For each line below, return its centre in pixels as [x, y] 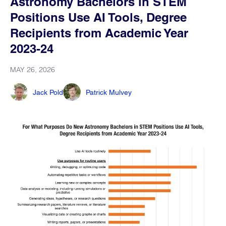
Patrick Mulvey [109, 92]
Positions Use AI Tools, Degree [98, 17]
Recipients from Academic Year [99, 33]
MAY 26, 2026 [33, 70]
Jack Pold [48, 92]
